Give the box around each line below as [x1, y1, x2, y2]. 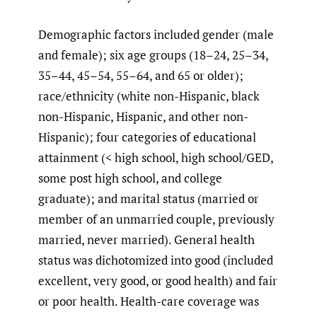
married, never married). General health [38, 231, 255, 248]
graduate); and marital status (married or [38, 190, 259, 207]
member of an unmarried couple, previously [38, 210, 275, 227]
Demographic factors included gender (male [38, 25, 274, 42]
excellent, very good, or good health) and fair [38, 272, 277, 289]
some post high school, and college [38, 169, 222, 186]
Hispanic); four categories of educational [38, 128, 256, 145]
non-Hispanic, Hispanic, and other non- [38, 108, 248, 125]
